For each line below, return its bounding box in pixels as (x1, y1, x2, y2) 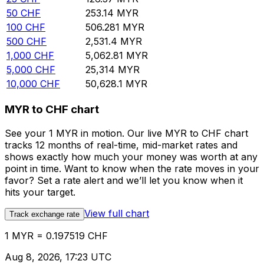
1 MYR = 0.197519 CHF (5, 229, 108, 242)
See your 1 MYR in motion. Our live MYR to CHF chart (5, 127, 248, 139)
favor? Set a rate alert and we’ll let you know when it (5, 174, 243, 186)
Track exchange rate (9, 209, 80, 219)
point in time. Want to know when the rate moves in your (5, 162, 259, 174)
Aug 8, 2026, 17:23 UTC (5, 250, 111, 263)
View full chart (84, 207, 149, 219)
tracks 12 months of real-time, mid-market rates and (5, 138, 237, 151)
